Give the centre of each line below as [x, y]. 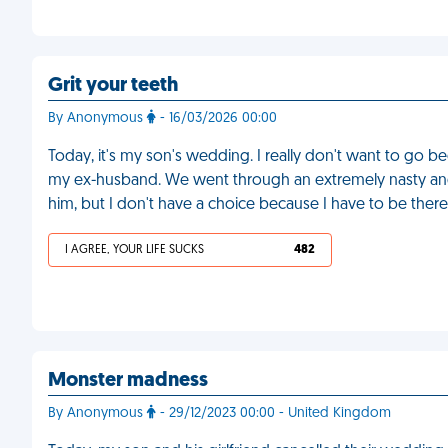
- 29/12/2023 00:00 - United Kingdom [273, 413]
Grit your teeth [113, 86]
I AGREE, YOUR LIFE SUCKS [134, 250]
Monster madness [128, 381]
